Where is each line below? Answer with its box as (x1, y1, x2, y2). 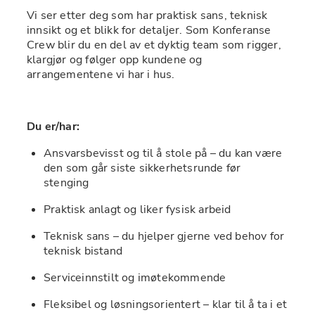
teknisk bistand (44, 243, 122, 259)
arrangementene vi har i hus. (27, 67, 178, 83)
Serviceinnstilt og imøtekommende (44, 270, 232, 286)
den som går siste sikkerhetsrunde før (44, 160, 241, 176)
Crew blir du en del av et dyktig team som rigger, (27, 37, 281, 53)
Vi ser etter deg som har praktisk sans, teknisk (27, 8, 268, 24)
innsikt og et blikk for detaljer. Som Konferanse (27, 22, 271, 39)
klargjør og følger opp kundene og (27, 52, 202, 68)
